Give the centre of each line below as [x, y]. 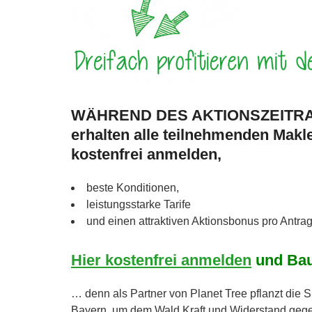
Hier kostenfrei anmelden [161, 260]
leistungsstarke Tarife [139, 204]
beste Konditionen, [133, 187]
